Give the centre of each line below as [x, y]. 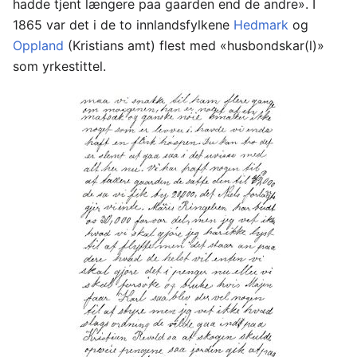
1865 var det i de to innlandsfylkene [123, 25]
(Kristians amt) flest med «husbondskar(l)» [194, 45]
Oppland [38, 45]
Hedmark [261, 25]
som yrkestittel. [59, 66]
